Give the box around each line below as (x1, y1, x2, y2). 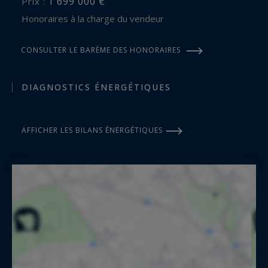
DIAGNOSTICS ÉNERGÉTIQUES (22, 81, 171, 93)
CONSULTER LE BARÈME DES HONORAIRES (21, 44, 181, 55)
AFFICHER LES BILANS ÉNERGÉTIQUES (22, 124, 163, 135)
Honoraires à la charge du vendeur (29, 12, 164, 25)
